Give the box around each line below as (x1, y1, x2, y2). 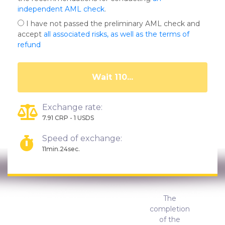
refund (18, 40, 41, 49)
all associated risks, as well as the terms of (44, 30, 189, 39)
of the (159, 214, 181, 224)
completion (150, 204, 190, 213)
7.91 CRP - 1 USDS (42, 114, 94, 122)
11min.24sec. (42, 145, 80, 153)
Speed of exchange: (42, 134, 122, 143)
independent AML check (18, 5, 104, 14)
